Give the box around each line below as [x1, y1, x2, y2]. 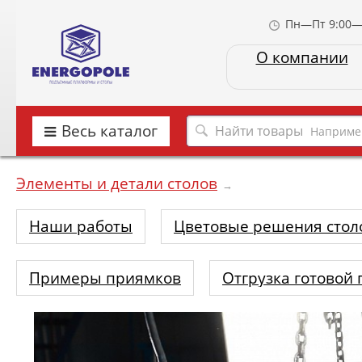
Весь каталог [61, 120, 158, 141]
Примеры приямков [29, 267, 181, 288]
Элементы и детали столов [16, 173, 217, 194]
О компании [255, 47, 348, 68]
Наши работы [29, 216, 133, 238]
